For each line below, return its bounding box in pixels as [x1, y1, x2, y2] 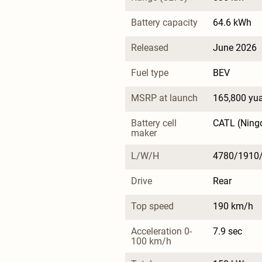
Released [131, 42, 168, 53]
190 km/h [213, 200, 253, 212]
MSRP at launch [131, 92, 198, 104]
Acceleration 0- [131, 225, 192, 237]
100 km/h [131, 235, 171, 247]
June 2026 [213, 42, 257, 53]
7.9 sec [213, 225, 242, 237]
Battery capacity [131, 16, 198, 28]
